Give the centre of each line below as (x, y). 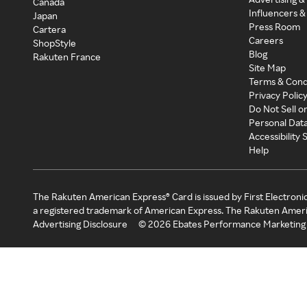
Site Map (268, 68)
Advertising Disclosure (80, 224)
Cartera (49, 29)
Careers (266, 40)
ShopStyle (54, 43)
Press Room (275, 27)
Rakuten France (67, 57)
